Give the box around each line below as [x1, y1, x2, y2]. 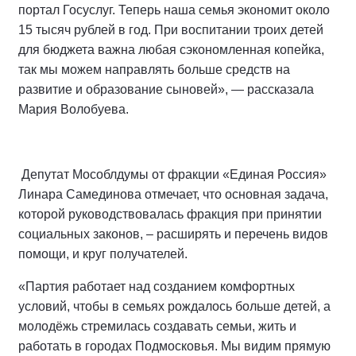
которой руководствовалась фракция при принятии [18, 207, 322, 221]
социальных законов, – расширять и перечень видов [18, 227, 328, 241]
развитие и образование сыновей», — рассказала [18, 83, 314, 96]
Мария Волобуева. [18, 103, 129, 116]
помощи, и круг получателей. [18, 247, 188, 261]
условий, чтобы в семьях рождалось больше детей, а [18, 300, 331, 313]
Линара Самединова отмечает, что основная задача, [18, 188, 328, 201]
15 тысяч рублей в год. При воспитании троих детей [18, 23, 323, 37]
